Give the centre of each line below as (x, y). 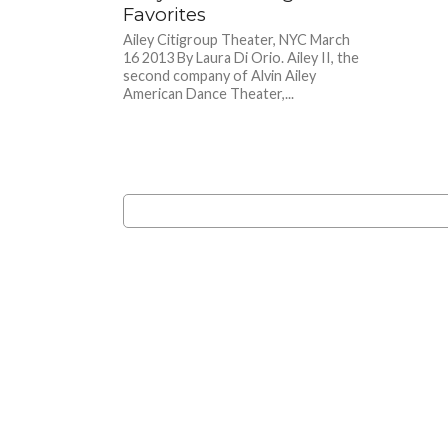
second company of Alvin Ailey (220, 75)
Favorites (165, 14)
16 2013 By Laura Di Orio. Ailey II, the (241, 57)
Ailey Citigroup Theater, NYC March (237, 39)
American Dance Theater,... (209, 93)
